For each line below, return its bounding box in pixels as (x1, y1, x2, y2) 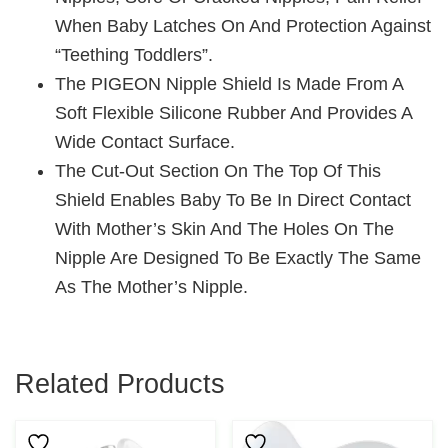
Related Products (15, 368, 225, 399)
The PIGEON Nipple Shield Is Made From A (55, 73, 403, 94)
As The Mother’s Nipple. (55, 276, 248, 297)
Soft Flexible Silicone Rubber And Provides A (55, 102, 412, 123)
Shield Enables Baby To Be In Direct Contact (55, 189, 411, 210)
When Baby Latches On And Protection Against (55, 15, 431, 36)
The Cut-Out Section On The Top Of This (55, 160, 381, 181)
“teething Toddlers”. (55, 44, 213, 65)
